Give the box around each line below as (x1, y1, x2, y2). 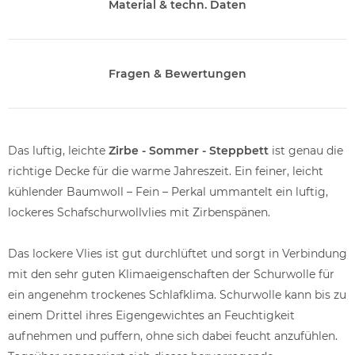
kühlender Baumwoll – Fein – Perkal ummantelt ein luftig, (8, 184, 328, 199)
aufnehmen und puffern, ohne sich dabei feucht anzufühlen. (8, 328, 338, 343)
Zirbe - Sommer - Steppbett (109, 143, 269, 158)
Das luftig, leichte (8, 143, 109, 158)
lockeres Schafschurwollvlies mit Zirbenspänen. (8, 204, 270, 219)
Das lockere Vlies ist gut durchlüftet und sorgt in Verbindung (8, 246, 347, 261)
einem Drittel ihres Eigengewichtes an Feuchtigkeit (8, 307, 295, 323)
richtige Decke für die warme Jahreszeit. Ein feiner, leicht (8, 163, 323, 178)
